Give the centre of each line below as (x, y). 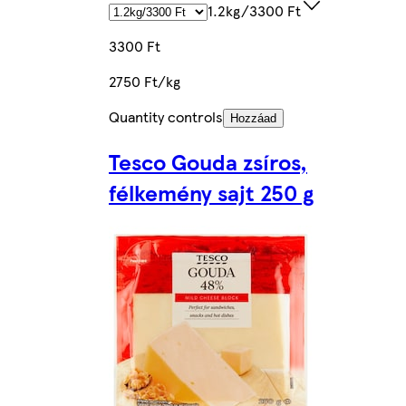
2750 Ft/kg (145, 81)
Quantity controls (166, 116)
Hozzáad (253, 118)
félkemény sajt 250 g (211, 192)
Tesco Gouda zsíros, (208, 161)
